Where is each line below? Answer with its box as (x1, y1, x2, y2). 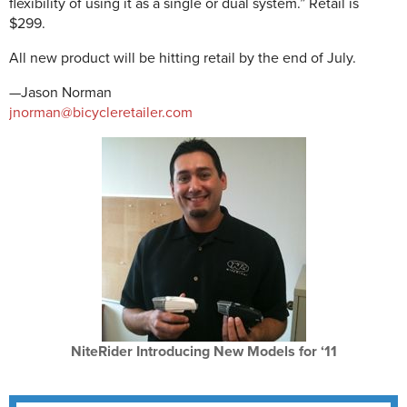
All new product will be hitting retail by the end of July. (9, 49, 356, 67)
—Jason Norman (9, 84, 112, 102)
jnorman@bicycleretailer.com (9, 104, 193, 122)
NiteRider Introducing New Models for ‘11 (70, 342, 337, 361)
